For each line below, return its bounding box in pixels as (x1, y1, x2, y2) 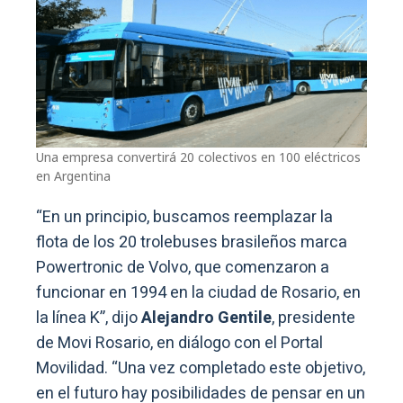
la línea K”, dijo (36, 305, 141, 330)
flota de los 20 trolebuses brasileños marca (36, 229, 347, 255)
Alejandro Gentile (141, 305, 272, 330)
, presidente (272, 305, 355, 330)
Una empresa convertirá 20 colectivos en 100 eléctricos (36, 148, 361, 166)
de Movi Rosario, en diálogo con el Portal (36, 330, 323, 355)
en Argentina (36, 166, 111, 184)
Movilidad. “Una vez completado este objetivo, (36, 355, 365, 381)
